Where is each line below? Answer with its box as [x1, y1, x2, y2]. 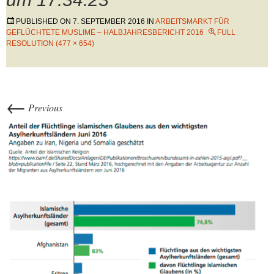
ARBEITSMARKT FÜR [155, 17, 229, 26]
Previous [26, 101, 62, 114]
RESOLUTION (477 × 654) [6, 39, 94, 48]
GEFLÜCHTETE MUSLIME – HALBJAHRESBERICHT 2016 [6, 28, 204, 37]
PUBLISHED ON [16, 17, 73, 26]
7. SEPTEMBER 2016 [73, 17, 145, 26]
